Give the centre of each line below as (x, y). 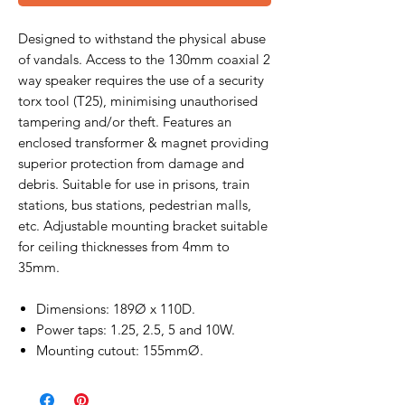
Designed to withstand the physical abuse (142, 38)
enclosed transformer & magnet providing (143, 142)
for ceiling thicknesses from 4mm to (124, 246)
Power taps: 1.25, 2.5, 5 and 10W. (136, 330)
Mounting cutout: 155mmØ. (120, 350)
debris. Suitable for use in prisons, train (134, 184)
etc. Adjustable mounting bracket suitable (143, 226)
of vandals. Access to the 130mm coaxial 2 (144, 59)
